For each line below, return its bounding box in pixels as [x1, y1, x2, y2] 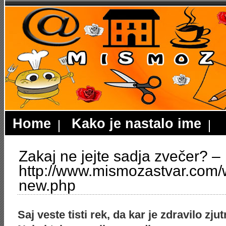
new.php [19, 177, 76, 194]
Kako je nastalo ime [72, 116, 201, 131]
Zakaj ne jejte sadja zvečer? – [19, 148, 220, 164]
